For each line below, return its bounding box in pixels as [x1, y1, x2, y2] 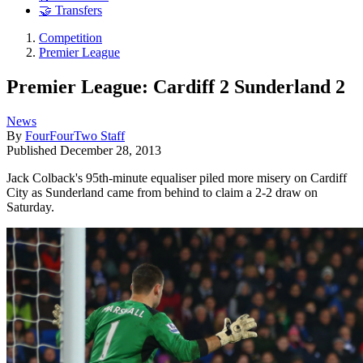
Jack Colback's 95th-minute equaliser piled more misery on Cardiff [6, 170, 347, 185]
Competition [39, 31, 102, 45]
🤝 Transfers [39, 3, 102, 18]
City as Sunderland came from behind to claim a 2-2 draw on [6, 185, 318, 199]
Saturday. [6, 199, 54, 214]
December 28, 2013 [60, 143, 161, 157]
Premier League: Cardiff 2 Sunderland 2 [6, 75, 345, 97]
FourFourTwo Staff [25, 128, 125, 143]
